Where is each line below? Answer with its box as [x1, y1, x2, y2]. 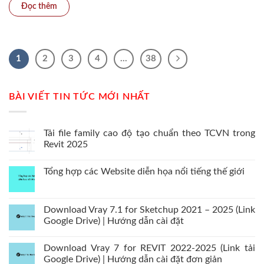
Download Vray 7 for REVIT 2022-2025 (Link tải [44, 243, 255, 253]
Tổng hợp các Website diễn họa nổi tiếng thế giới [44, 166, 245, 176]
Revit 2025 [44, 139, 88, 149]
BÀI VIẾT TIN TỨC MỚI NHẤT [9, 92, 150, 102]
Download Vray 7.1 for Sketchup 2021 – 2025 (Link [44, 204, 255, 214]
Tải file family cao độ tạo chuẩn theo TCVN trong [44, 128, 255, 138]
